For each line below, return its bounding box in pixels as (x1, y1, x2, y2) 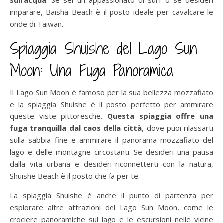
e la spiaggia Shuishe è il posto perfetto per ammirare (10, 99, 213, 109)
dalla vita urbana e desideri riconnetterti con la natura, (10, 158, 213, 169)
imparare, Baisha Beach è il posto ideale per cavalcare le (10, 6, 213, 17)
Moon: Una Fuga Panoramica (10, 59, 173, 81)
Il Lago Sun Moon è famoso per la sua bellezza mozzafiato (10, 87, 213, 97)
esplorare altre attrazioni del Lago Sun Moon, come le (10, 202, 213, 212)
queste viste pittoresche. (10, 111, 107, 121)
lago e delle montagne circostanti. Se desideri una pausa (10, 146, 213, 157)
